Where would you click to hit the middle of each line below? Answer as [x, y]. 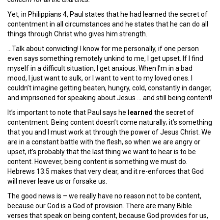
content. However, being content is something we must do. [97, 161]
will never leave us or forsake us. [57, 181]
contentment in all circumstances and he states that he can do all [108, 24]
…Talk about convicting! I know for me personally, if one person [103, 48]
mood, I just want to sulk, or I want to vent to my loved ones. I [100, 78]
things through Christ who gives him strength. [77, 34]
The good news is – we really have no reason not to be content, [104, 196]
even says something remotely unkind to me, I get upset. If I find [105, 58]
